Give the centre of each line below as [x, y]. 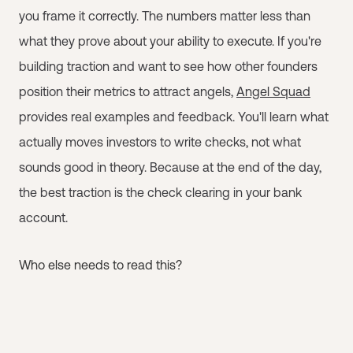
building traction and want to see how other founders [168, 66]
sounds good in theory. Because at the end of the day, [170, 167]
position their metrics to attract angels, [128, 91]
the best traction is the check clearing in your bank [160, 192]
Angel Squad [273, 91]
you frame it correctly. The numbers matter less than [165, 15]
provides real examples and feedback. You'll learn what [174, 116]
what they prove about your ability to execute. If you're [170, 41]
